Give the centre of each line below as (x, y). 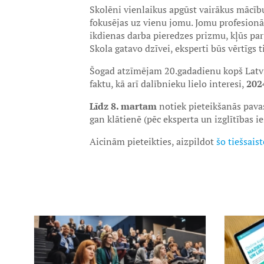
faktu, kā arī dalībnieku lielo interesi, (168, 84)
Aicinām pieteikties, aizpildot (153, 141)
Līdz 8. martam (123, 106)
